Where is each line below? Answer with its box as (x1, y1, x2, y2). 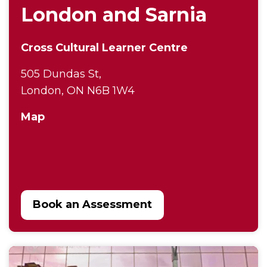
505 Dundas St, (21, 67, 104, 80)
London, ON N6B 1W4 (21, 83, 135, 97)
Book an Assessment (33, 197, 152, 211)
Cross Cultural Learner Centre (21, 41, 188, 54)
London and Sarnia (21, 2, 207, 26)
